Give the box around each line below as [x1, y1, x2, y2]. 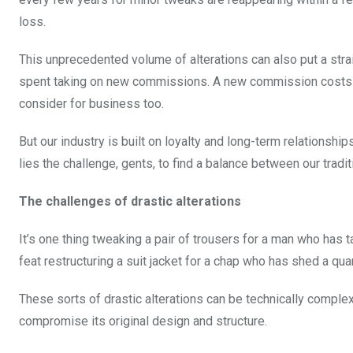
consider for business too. [19, 96, 164, 112]
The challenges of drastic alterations [19, 194, 241, 210]
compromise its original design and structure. [19, 314, 267, 329]
